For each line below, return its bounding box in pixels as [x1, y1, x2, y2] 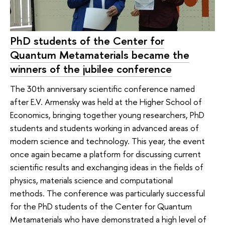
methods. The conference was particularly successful [10, 187, 205, 199]
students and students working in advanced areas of [10, 122, 199, 134]
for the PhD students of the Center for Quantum [10, 200, 192, 212]
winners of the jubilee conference [10, 61, 172, 76]
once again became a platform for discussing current [10, 148, 201, 160]
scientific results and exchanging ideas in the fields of [10, 161, 203, 173]
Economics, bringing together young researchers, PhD [10, 109, 204, 121]
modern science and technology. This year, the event [10, 135, 205, 147]
